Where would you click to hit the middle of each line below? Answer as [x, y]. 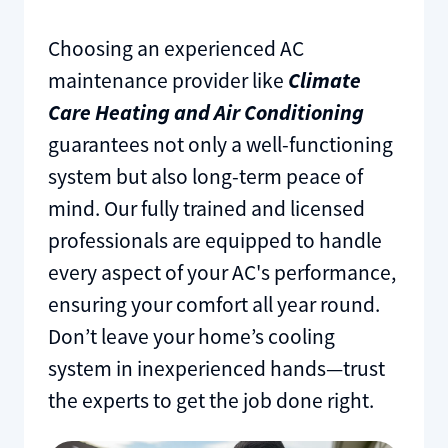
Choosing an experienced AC [175, 48]
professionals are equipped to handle [214, 240]
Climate [324, 80]
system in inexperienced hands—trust [216, 368]
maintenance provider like [167, 80]
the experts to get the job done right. [210, 400]
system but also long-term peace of [205, 176]
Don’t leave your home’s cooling [191, 336]
